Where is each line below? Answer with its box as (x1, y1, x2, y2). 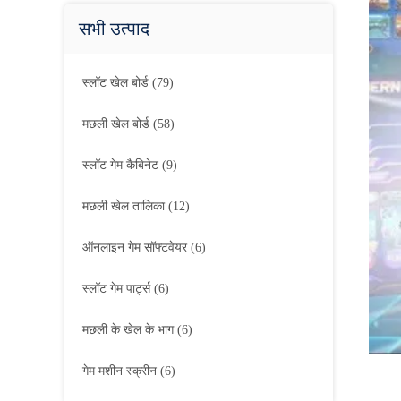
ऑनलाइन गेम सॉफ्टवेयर (82, 241, 191, 254)
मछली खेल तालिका (82, 200, 168, 213)
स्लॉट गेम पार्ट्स (82, 282, 154, 295)
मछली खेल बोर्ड (82, 117, 153, 131)
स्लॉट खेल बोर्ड (82, 76, 152, 90)
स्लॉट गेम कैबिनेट (82, 158, 162, 172)
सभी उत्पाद (79, 19, 149, 38)
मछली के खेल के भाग (82, 323, 177, 337)
